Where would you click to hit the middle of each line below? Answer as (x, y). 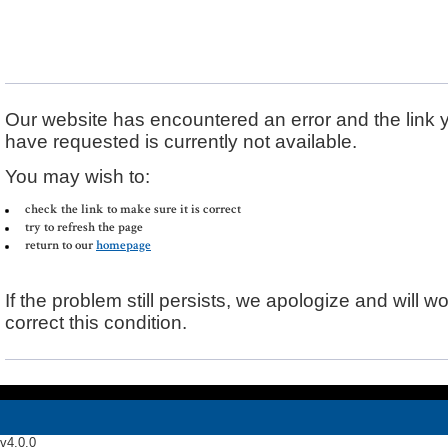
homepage (123, 245)
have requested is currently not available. (181, 142)
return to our (60, 245)
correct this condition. (96, 323)
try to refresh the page (84, 227)
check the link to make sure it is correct (133, 209)
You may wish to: (77, 176)
